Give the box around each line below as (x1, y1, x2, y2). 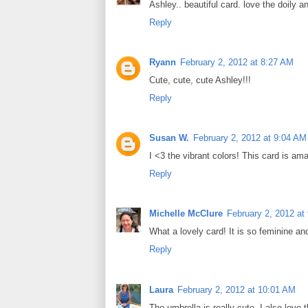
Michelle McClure (149, 208, 223, 219)
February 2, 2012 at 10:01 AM (177, 284, 296, 295)
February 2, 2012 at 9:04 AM (193, 133, 307, 144)
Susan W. (149, 133, 189, 144)
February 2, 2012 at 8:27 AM (180, 56, 294, 67)
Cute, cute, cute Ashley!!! (149, 74, 251, 85)
